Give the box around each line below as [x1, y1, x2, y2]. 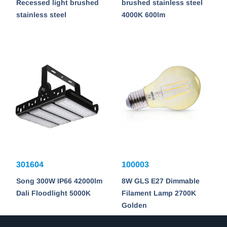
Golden [122, 201, 147, 209]
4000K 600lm [122, 10, 165, 19]
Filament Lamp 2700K [122, 188, 196, 197]
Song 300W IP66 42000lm [16, 176, 102, 185]
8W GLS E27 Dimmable [122, 176, 200, 185]
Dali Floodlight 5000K [16, 188, 91, 197]
